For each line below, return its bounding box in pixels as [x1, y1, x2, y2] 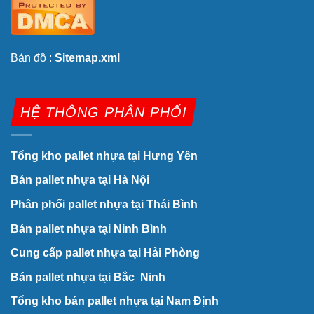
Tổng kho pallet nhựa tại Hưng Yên [11, 149, 198, 162]
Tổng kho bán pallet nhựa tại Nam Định [11, 295, 219, 308]
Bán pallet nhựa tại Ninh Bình [11, 222, 170, 235]
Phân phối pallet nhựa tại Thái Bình [11, 198, 198, 210]
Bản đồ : [11, 52, 55, 64]
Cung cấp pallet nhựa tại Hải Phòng [11, 247, 200, 259]
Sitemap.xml [55, 52, 120, 64]
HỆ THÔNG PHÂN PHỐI [19, 104, 189, 121]
